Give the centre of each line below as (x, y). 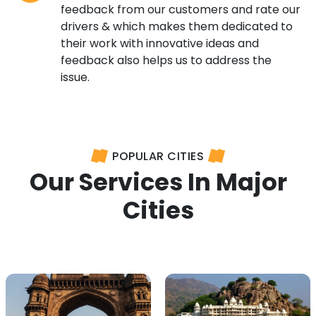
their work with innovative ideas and (160, 43)
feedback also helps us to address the (166, 60)
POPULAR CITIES (158, 156)
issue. (75, 77)
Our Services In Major (158, 182)
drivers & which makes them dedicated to (177, 26)
